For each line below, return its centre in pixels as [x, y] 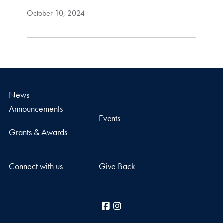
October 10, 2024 [56, 13]
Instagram [140, 206]
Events [109, 118]
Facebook [128, 206]
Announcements [36, 109]
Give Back [117, 166]
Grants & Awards [38, 132]
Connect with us [36, 166]
